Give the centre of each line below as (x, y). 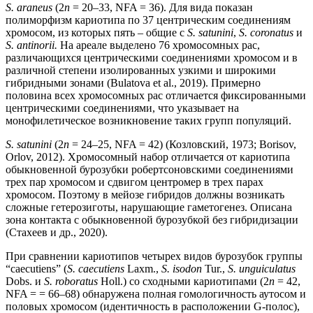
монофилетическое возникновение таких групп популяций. (148, 121)
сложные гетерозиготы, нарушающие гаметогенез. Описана (149, 208)
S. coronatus (266, 33)
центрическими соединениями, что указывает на (122, 108)
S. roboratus (71, 282)
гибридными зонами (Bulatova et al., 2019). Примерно (133, 83)
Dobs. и (25, 282)
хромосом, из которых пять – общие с (96, 33)
